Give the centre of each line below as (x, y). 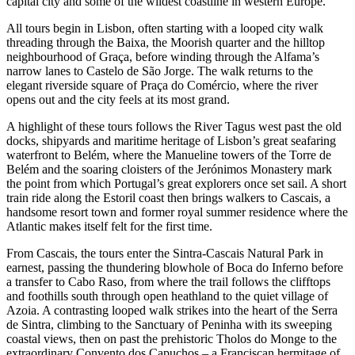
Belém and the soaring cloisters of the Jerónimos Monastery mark (169, 169)
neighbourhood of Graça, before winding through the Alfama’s (163, 56)
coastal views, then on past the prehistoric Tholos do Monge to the (172, 338)
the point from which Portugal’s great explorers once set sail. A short (176, 183)
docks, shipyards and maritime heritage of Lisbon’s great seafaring (171, 140)
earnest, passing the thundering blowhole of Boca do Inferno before (175, 267)
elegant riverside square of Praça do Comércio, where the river (162, 85)
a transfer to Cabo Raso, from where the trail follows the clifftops (168, 281)
